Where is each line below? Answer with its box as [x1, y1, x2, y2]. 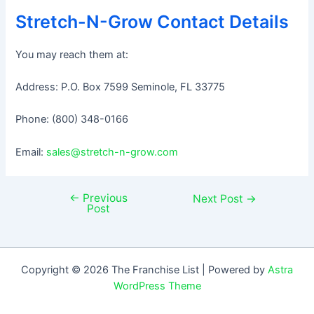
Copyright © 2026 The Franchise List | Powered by [21, 264, 268, 277]
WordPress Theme [113, 280, 201, 293]
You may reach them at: [15, 48, 129, 61]
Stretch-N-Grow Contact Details [15, 11, 289, 32]
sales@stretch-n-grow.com [46, 145, 179, 158]
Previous [79, 191, 128, 205]
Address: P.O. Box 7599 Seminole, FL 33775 [15, 81, 226, 94]
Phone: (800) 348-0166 [15, 113, 129, 126]
